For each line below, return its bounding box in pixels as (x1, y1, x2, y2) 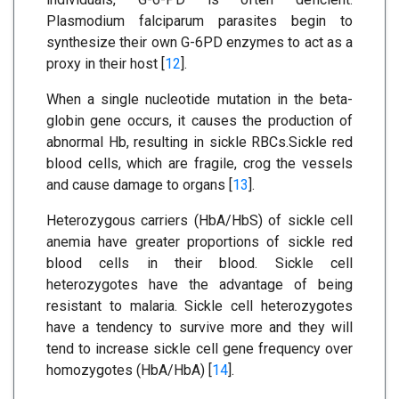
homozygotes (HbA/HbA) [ (46, 361, 212, 379)
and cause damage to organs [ (46, 175, 232, 193)
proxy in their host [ (46, 54, 165, 72)
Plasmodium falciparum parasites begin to (46, 12, 353, 29)
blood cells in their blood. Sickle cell (46, 254, 353, 272)
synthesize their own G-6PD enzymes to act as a (46, 33, 353, 51)
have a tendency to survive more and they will (46, 318, 353, 336)
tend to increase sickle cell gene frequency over (46, 339, 353, 357)
